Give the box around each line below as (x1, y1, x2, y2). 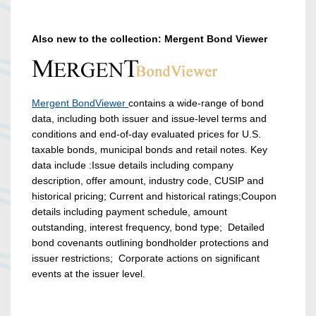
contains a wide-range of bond (128, 97, 264, 109)
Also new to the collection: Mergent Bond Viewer (32, 33, 267, 45)
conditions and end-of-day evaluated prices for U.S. (32, 128, 261, 140)
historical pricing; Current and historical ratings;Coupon (32, 190, 276, 202)
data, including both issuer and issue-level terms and (32, 113, 267, 125)
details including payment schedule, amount (32, 206, 227, 218)
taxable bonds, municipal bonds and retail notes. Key (32, 144, 267, 156)
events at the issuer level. (32, 268, 145, 280)
